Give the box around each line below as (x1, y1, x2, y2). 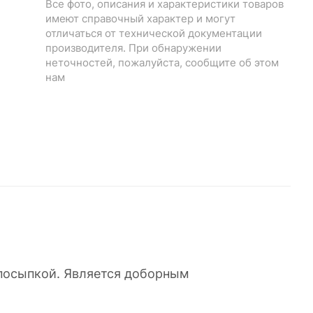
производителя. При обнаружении (45, 42, 222, 54)
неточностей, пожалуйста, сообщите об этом (45, 57, 279, 69)
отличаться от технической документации (45, 27, 263, 40)
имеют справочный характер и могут (45, 13, 236, 25)
